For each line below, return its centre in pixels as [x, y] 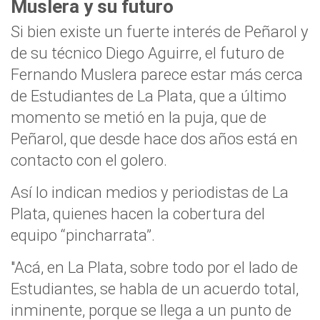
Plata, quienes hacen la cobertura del [138, 214]
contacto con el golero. [89, 160]
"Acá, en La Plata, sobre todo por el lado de [154, 267]
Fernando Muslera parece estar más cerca [157, 74]
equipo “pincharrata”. [83, 235]
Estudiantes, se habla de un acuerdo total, [155, 289]
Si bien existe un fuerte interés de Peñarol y [160, 31]
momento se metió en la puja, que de [139, 117]
